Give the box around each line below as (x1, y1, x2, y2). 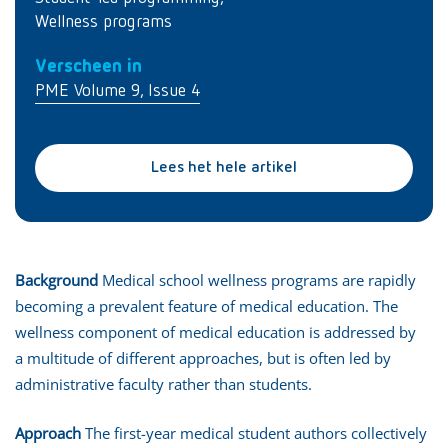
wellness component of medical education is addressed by (15, 321, 416, 342)
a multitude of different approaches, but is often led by (15, 347, 391, 368)
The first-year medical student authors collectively (81, 422, 427, 443)
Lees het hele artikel (151, 159, 297, 176)
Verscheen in (35, 57, 142, 76)
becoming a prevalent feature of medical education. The (15, 295, 398, 316)
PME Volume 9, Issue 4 (35, 81, 200, 100)
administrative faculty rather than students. (15, 373, 312, 394)
